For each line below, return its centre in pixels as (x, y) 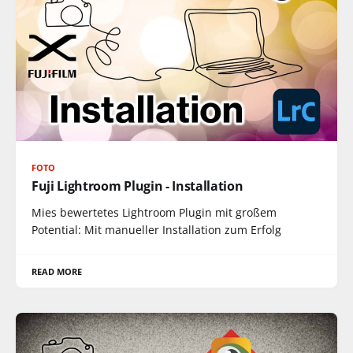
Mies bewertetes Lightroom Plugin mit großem (154, 212)
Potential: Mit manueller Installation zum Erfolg (156, 229)
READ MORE (57, 271)
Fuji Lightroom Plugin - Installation (137, 186)
